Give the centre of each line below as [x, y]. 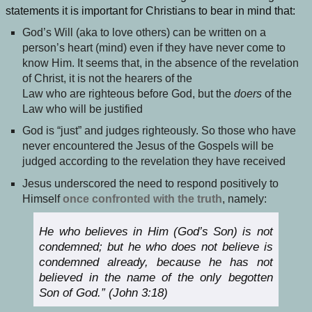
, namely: [244, 198]
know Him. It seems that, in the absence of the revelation [161, 63]
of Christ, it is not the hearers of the [107, 78]
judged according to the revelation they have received [154, 162]
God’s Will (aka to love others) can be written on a [144, 32]
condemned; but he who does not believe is [156, 247]
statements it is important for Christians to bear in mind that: [150, 10]
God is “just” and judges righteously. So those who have [159, 131]
